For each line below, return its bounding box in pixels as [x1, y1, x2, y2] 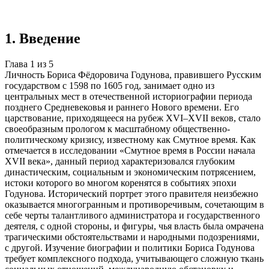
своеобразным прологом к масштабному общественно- [5, 123, 230, 134]
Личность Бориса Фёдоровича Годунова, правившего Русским [5, 69, 261, 80]
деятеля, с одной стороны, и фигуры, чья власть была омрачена [5, 220, 264, 231]
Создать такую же [19, 13, 95, 23]
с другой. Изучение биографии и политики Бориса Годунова [5, 242, 255, 253]
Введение [19, 30, 80, 46]
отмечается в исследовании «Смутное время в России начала [5, 145, 255, 156]
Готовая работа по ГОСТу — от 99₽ [95, 13, 241, 23]
